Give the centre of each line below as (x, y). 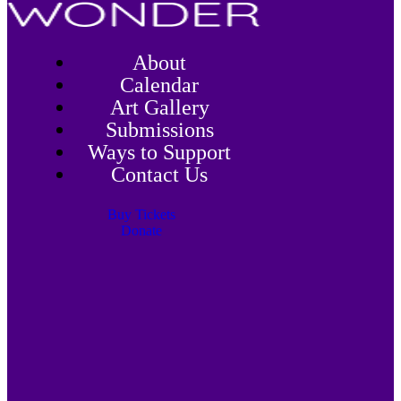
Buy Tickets (141, 214)
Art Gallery (159, 107)
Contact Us (159, 174)
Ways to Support (159, 152)
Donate (141, 230)
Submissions (159, 129)
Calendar (159, 85)
